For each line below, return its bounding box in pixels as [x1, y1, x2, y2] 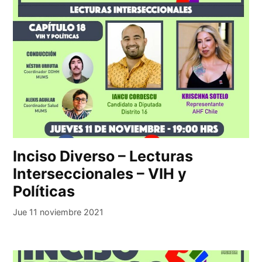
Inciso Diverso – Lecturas [13, 147, 194, 165]
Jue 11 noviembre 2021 [13, 206, 104, 217]
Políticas [13, 182, 75, 200]
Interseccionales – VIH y [13, 164, 187, 182]
